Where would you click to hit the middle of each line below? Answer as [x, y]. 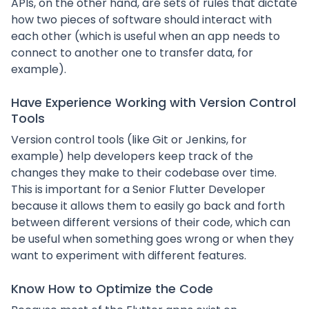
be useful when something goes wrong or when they [152, 239]
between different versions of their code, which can [151, 222]
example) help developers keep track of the [132, 156]
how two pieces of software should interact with [141, 20]
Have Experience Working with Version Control [153, 102]
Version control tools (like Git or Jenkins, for [129, 140]
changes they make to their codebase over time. [144, 173]
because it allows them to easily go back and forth [148, 206]
